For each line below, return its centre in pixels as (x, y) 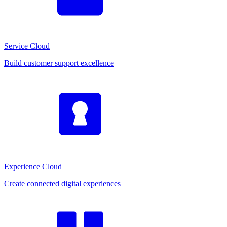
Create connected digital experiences (62, 184)
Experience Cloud (33, 166)
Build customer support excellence (59, 63)
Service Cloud (27, 46)
